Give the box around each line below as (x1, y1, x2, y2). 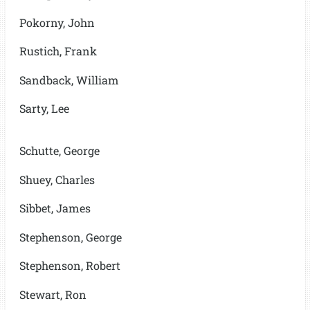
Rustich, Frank (19, 44, 97, 59)
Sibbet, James (19, 201, 91, 216)
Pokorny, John (19, 15, 95, 30)
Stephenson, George (19, 229, 122, 244)
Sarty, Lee (19, 101, 69, 116)
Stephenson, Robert (19, 258, 120, 273)
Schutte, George (19, 143, 100, 158)
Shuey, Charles (19, 172, 95, 187)
